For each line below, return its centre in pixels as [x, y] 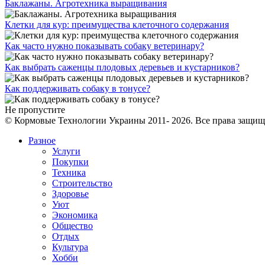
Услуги [66, 151]
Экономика [75, 215]
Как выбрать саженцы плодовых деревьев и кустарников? [122, 67]
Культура [70, 247]
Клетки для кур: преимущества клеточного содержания [117, 25]
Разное [42, 141]
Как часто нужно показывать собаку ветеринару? [104, 46]
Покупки [70, 162]
